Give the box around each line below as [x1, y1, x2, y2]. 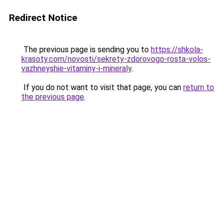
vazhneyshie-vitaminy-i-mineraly [21, 64, 131, 73]
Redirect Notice [9, 12, 77, 23]
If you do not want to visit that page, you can [21, 83, 183, 92]
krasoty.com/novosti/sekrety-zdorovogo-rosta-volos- [21, 54, 211, 64]
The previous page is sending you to [21, 45, 151, 54]
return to [183, 83, 214, 92]
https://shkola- [151, 45, 203, 54]
